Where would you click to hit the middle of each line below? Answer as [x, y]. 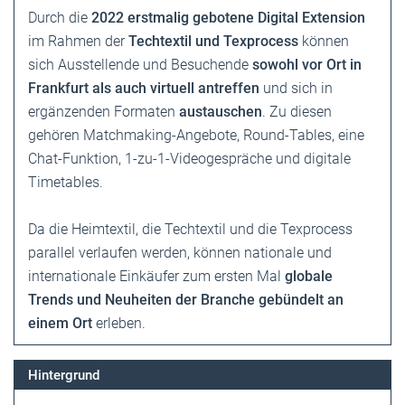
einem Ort [62, 324]
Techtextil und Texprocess [213, 42]
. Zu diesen [297, 112]
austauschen [221, 112]
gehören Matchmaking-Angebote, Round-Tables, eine [196, 136]
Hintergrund [64, 376]
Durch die [60, 18]
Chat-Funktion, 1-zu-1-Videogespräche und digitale [189, 159]
